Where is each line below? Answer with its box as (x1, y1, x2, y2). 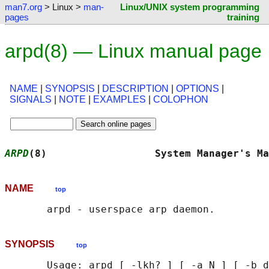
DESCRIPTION (102, 83, 169, 94)
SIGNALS (10, 94, 52, 105)
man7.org (5, 2, 42, 12)
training (227, 12, 259, 22)
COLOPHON (153, 94, 208, 105)
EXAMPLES (93, 94, 146, 105)
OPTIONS (176, 83, 219, 94)
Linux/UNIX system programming (120, 2, 259, 12)
